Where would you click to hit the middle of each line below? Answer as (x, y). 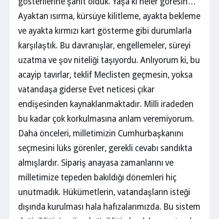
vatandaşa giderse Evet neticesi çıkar (86, 89)
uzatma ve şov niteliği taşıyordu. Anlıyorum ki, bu (109, 60)
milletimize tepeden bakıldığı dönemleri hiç (97, 177)
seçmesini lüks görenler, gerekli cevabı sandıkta (105, 148)
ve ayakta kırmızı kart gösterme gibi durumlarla (105, 31)
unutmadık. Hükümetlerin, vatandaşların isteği (104, 192)
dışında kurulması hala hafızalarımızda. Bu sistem (109, 207)
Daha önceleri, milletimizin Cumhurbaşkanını (101, 133)
